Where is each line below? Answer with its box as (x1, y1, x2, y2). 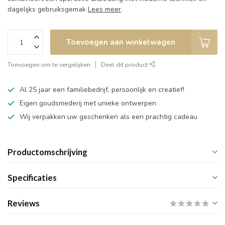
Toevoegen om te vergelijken (8, 60, 90, 69)
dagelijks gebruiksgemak (8, 5, 88, 15)
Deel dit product (101, 60, 149, 69)
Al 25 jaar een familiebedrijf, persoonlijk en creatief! (20, 85, 184, 95)
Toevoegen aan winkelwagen (66, 37, 175, 48)
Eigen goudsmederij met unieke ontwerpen (20, 98, 156, 108)
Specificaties (8, 172, 57, 183)
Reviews (8, 198, 40, 209)
